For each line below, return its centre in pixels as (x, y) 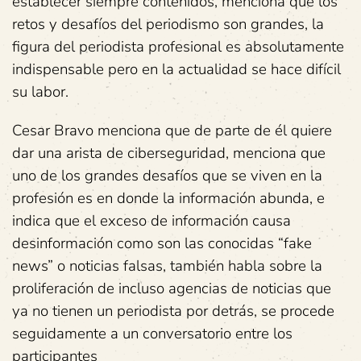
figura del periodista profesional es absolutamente (178, 46)
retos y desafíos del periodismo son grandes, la (168, 24)
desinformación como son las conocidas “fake (162, 243)
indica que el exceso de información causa (151, 220)
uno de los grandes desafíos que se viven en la (167, 175)
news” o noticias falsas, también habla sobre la (167, 266)
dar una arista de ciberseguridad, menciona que (169, 153)
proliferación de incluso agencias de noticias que (172, 288)
